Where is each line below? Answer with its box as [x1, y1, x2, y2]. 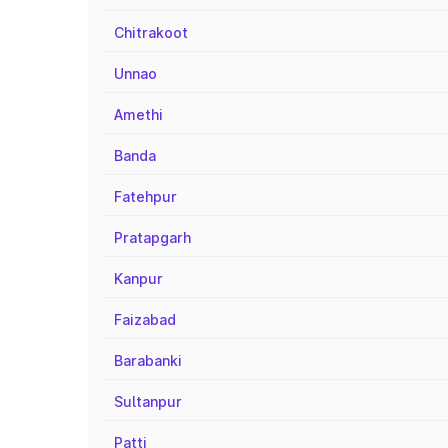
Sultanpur [114, 393, 182, 410]
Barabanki [114, 352, 182, 369]
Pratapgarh [114, 229, 191, 246]
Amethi [114, 106, 163, 123]
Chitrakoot [114, 24, 188, 41]
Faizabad [114, 311, 176, 328]
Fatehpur [114, 188, 177, 205]
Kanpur [114, 270, 163, 287]
